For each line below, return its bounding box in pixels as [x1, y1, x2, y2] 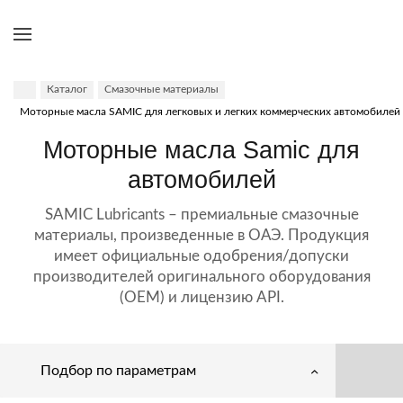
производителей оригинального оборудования [32, 269, 371, 284]
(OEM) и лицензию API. [119, 290, 284, 305]
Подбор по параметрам [40, 363, 196, 378]
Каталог [47, 84, 87, 94]
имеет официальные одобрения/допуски [54, 248, 349, 264]
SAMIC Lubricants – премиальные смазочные [44, 207, 359, 222]
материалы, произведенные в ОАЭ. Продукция [34, 228, 369, 243]
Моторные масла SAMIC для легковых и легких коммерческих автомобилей [20, 106, 400, 117]
